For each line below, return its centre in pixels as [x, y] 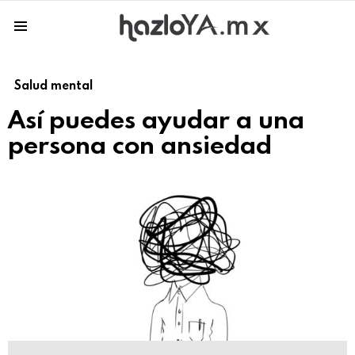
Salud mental [53, 85]
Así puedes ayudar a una [156, 118]
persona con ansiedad [140, 144]
